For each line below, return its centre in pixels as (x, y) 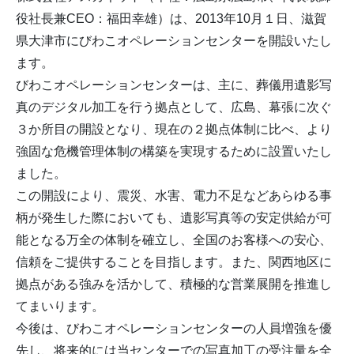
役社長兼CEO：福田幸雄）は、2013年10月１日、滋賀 (171, 19)
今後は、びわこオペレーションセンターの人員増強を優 (174, 328)
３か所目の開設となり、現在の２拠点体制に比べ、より (174, 129)
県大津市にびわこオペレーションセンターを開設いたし (174, 41)
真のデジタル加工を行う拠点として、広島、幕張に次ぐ (174, 107)
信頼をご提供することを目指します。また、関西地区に (174, 262)
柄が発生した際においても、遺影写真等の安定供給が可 (174, 218)
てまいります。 (60, 306)
